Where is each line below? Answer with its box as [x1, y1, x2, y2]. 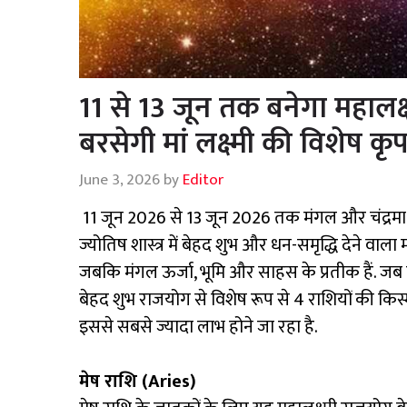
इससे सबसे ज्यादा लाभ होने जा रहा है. [79, 312, 318, 343]
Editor [183, 167, 223, 194]
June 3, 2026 [79, 167, 160, 194]
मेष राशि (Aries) [79, 366, 196, 398]
